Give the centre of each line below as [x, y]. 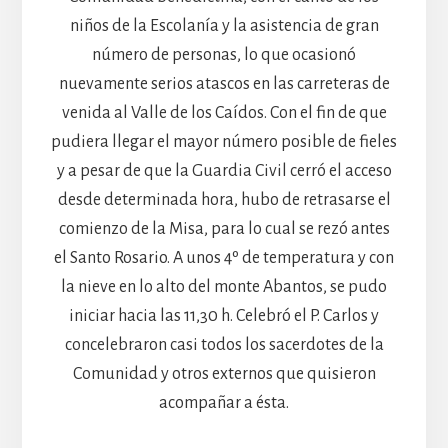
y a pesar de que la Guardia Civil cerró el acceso [224, 171]
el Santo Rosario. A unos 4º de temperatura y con [224, 258]
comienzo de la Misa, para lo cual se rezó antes [224, 229]
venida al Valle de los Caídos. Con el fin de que [224, 113]
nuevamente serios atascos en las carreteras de [224, 84]
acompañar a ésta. [224, 403]
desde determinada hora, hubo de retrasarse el [224, 200]
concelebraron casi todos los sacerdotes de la [224, 345]
